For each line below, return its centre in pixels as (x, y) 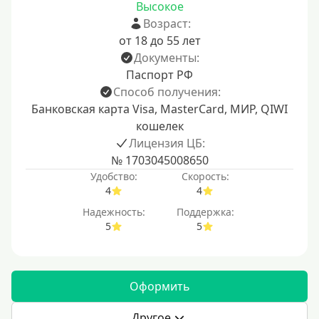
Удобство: (114, 176)
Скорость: (205, 176)
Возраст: (167, 23)
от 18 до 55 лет (159, 41)
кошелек (159, 126)
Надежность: (114, 212)
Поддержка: (205, 212)
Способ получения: (167, 92)
